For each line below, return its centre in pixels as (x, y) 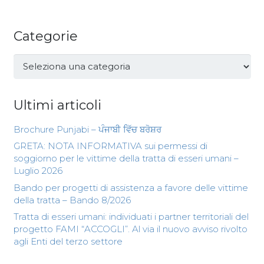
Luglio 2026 (38, 171)
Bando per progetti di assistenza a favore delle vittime (131, 187)
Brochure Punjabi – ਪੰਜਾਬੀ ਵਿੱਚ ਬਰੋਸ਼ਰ (87, 129)
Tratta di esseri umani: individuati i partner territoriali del (131, 217)
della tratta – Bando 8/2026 (72, 200)
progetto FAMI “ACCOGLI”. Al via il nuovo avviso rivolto (130, 229)
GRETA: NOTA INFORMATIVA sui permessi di (110, 146)
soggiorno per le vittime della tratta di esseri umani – (126, 159)
